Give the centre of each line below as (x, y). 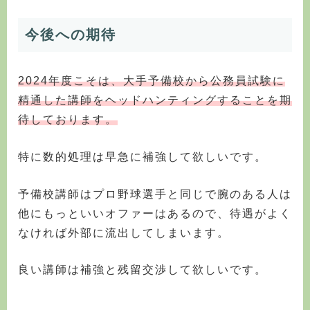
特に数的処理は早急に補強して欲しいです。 (143, 156)
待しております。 (68, 120)
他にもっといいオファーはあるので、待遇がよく (155, 213)
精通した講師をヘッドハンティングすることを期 (155, 100)
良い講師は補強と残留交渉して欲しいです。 (143, 270)
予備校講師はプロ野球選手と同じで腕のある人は (155, 194)
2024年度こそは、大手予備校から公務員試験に (152, 81)
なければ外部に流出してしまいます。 (124, 232)
